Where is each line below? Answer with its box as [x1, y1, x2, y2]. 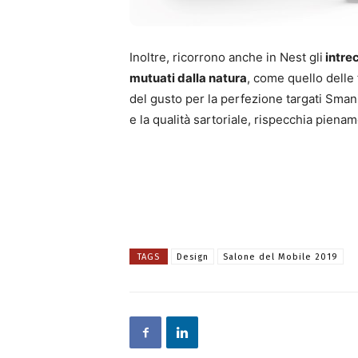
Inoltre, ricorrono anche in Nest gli [129, 50, 323, 66]
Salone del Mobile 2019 [223, 252, 338, 263]
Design [177, 252, 209, 263]
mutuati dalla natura [129, 70, 247, 86]
